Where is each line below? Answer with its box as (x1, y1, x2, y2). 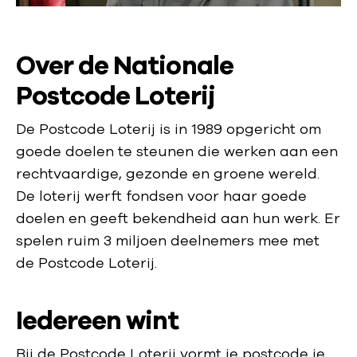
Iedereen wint (16, 303, 179, 338)
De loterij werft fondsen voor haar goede (16, 186, 307, 206)
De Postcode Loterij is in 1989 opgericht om (16, 119, 321, 139)
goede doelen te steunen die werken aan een (16, 141, 338, 161)
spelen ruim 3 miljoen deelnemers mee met (16, 230, 320, 250)
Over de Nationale (16, 48, 233, 83)
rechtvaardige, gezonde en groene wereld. (16, 163, 320, 183)
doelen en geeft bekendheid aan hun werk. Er (16, 208, 340, 228)
